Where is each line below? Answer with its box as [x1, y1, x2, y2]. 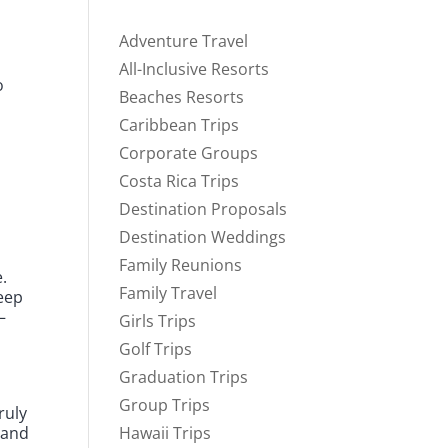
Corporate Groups [119, 142, 259, 165]
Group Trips [119, 394, 211, 417]
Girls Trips [119, 310, 197, 333]
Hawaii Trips [119, 422, 212, 445]
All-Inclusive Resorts [119, 58, 270, 81]
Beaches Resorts [119, 86, 245, 109]
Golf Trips [119, 338, 193, 361]
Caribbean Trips [119, 114, 240, 137]
